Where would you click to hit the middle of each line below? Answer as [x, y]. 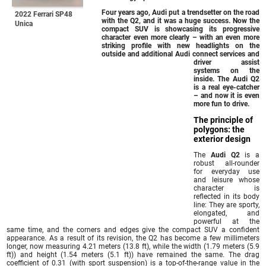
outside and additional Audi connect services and [180, 54]
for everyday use [227, 171]
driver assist [227, 62]
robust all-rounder [227, 163]
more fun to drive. [222, 104]
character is [227, 188]
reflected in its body [227, 196]
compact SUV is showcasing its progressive [180, 29]
